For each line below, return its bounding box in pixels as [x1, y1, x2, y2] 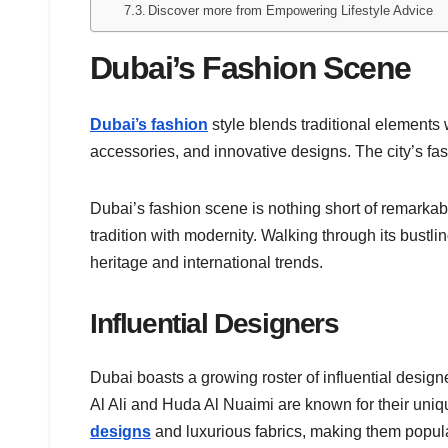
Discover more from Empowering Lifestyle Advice [148, 2, 434, 18]
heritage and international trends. [90, 254, 323, 272]
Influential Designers [90, 308, 339, 340]
